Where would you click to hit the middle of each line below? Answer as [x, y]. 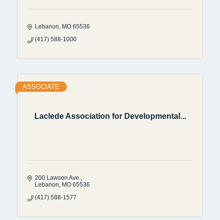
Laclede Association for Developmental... [110, 116]
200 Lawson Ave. [58, 178]
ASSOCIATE [41, 86]
